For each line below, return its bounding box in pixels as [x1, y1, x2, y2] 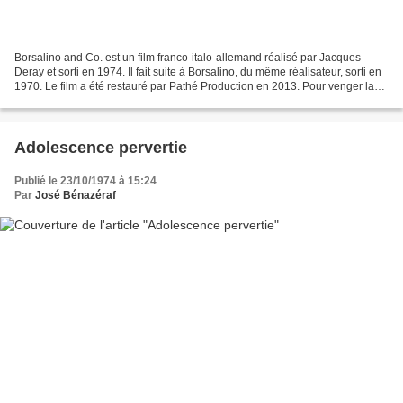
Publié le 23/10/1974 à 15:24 [14, 175, 157, 188]
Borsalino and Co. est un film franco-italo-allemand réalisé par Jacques [14, 51, 361, 65]
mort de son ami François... [14, 94, 146, 108]
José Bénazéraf [35, 189, 116, 202]
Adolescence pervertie [14, 139, 187, 157]
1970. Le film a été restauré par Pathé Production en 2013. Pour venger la [14, 80, 374, 94]
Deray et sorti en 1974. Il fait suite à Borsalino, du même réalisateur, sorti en [14, 66, 381, 79]
